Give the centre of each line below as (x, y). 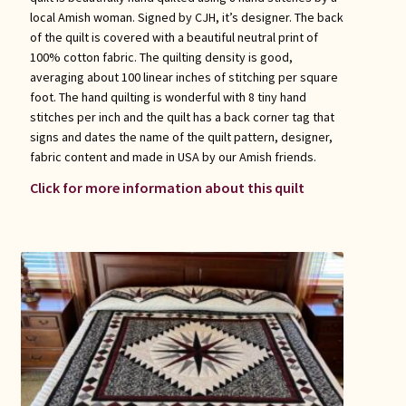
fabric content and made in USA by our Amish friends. (173, 157)
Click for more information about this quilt (167, 188)
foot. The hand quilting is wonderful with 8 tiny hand (168, 97)
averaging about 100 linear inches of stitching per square (184, 77)
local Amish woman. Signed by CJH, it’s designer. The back (186, 18)
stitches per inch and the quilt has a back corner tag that (182, 117)
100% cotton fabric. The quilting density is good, (161, 58)
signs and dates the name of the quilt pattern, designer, (181, 137)
